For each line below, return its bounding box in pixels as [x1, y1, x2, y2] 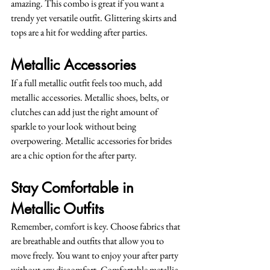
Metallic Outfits [11, 199, 104, 218]
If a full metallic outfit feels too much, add [11, 77, 164, 89]
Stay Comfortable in [11, 178, 138, 197]
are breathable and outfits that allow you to [11, 234, 166, 247]
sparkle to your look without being [11, 120, 138, 133]
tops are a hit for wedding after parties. [11, 26, 148, 39]
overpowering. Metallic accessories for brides [11, 134, 174, 147]
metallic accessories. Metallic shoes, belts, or [11, 91, 171, 104]
